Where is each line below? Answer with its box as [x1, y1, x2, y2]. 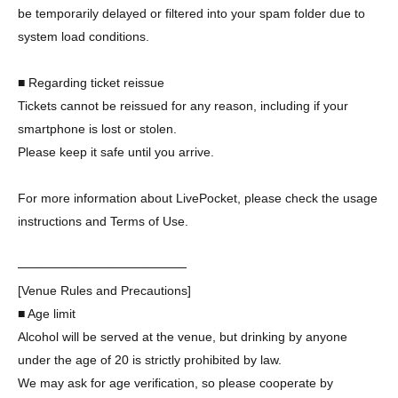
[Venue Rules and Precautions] [18, 283, 191, 298]
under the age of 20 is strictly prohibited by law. [18, 353, 282, 368]
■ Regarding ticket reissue [18, 76, 164, 91]
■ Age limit [18, 306, 76, 322]
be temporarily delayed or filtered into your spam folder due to [18, 6, 365, 21]
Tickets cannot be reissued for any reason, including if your [18, 99, 348, 114]
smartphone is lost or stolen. [18, 122, 177, 137]
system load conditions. [18, 29, 149, 44]
